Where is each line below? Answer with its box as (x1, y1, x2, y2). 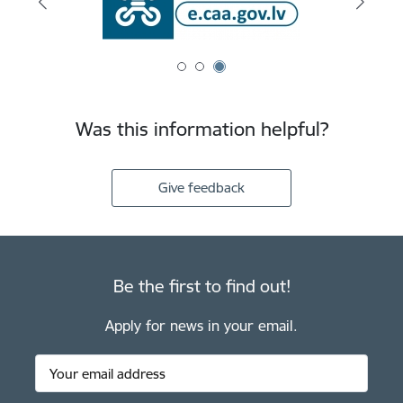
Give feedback (158, 178, 245, 196)
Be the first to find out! (112, 274, 291, 297)
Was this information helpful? (75, 117, 328, 141)
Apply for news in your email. (105, 317, 298, 336)
